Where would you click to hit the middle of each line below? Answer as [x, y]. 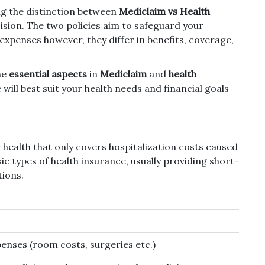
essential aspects [48, 74]
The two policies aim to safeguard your [115, 26]
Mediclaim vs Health [164, 12]
